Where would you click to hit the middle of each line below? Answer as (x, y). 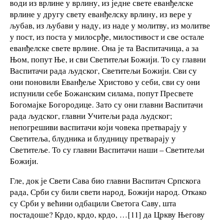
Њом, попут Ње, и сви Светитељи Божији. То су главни (108, 59)
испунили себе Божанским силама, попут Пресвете (102, 93)
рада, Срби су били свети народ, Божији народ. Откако (108, 192)
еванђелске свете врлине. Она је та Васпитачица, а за (104, 48)
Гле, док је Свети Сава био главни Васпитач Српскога (105, 181)
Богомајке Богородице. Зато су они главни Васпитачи (106, 105)
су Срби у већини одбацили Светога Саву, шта (93, 203)
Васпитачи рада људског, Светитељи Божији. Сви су (103, 71)
